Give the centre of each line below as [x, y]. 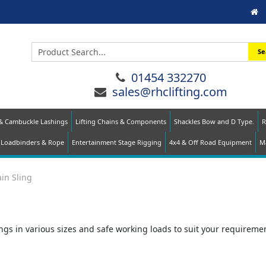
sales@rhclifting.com [170, 92]
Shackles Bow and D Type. [214, 121]
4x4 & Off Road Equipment [210, 142]
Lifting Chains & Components [121, 121]
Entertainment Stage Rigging [116, 142]
